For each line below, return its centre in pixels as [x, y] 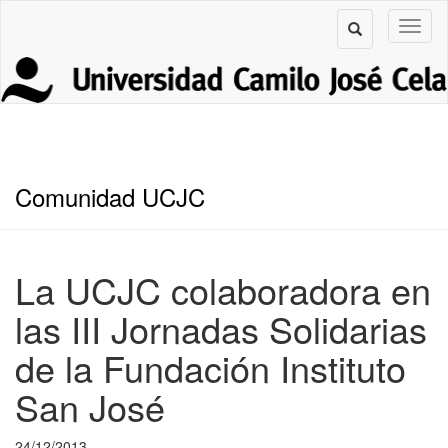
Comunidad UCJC [110, 196]
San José [90, 406]
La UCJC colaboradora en [223, 289]
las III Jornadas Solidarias [221, 328]
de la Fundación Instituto [210, 367]
